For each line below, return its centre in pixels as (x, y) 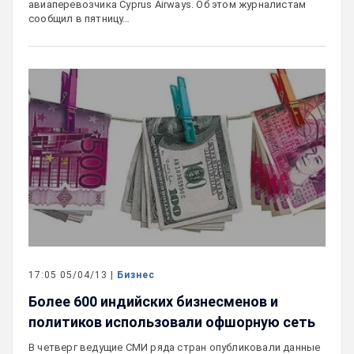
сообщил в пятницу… (79, 18)
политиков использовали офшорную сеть (172, 322)
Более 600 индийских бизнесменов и (153, 302)
